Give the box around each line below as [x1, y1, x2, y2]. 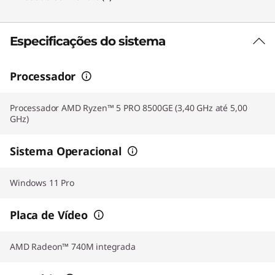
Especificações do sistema [10, 33, 165, 48]
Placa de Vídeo [10, 207, 88, 222]
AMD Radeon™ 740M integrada [10, 240, 136, 252]
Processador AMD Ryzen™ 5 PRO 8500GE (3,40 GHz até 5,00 [10, 101, 247, 114]
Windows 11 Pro [10, 176, 74, 188]
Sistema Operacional [10, 143, 122, 158]
